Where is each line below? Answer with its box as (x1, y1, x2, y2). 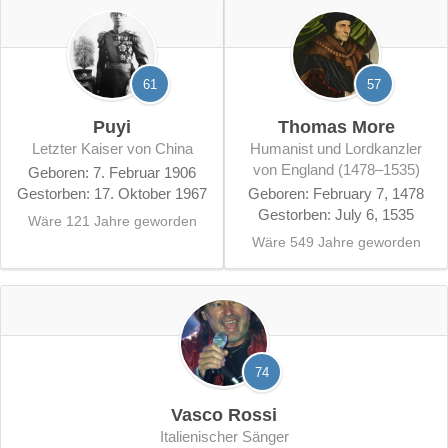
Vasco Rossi (171, 405, 277, 426)
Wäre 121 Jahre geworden (27, 213, 197, 230)
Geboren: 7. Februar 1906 (28, 164, 196, 182)
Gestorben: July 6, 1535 (258, 206, 414, 224)
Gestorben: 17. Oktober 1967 (17, 185, 207, 203)
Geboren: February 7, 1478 (248, 185, 424, 203)
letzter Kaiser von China (39, 139, 193, 157)
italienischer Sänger (163, 428, 289, 446)
